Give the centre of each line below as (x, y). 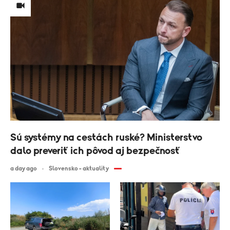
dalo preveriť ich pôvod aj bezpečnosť (95, 151)
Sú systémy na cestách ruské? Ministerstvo (106, 138)
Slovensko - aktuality (79, 169)
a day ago (24, 169)
